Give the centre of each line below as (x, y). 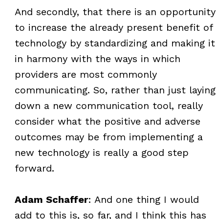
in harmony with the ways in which (97, 58)
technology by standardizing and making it (115, 43)
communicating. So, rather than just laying (115, 90)
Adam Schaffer (51, 199)
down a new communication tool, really (109, 105)
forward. (34, 168)
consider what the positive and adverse (107, 121)
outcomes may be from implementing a (109, 137)
